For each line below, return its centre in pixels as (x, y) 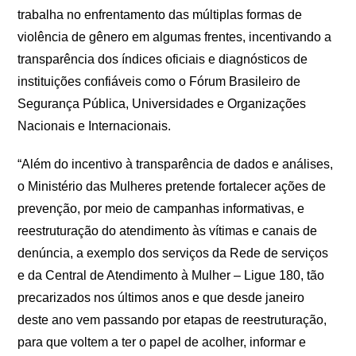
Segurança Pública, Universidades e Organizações (162, 104)
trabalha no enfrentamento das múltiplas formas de (160, 15)
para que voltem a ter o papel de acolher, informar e (162, 342)
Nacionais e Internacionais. (95, 126)
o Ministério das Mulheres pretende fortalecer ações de (172, 186)
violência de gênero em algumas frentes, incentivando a (175, 37)
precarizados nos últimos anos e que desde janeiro (161, 298)
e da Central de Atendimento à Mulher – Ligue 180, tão (171, 275)
